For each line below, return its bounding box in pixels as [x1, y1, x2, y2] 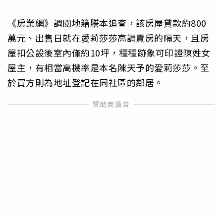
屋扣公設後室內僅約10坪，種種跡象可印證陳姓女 [7, 46, 211, 59]
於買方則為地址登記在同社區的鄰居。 [7, 75, 164, 89]
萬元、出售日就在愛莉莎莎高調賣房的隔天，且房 [7, 31, 209, 44]
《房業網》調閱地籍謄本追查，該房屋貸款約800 [7, 16, 207, 29]
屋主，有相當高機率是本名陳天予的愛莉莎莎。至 [7, 60, 209, 74]
